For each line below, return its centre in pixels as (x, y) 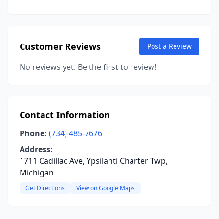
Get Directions (45, 188)
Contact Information (65, 115)
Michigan (37, 173)
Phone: (33, 133)
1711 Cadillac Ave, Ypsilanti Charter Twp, (94, 161)
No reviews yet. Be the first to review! (88, 67)
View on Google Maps (106, 188)
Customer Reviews (60, 46)
